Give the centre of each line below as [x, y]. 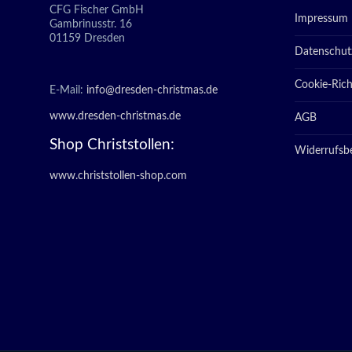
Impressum [321, 19]
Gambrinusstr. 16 [91, 24]
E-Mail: [68, 90]
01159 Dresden [87, 38]
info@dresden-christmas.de [152, 90]
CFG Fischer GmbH [97, 10]
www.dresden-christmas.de [115, 116]
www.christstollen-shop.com [118, 176]
